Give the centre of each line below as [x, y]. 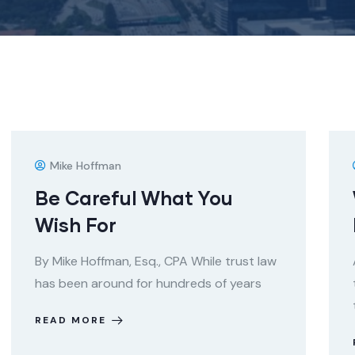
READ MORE [71, 321]
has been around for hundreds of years [148, 284]
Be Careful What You [134, 198]
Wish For [76, 225]
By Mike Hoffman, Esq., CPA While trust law [156, 261]
